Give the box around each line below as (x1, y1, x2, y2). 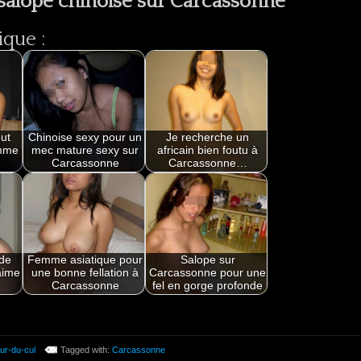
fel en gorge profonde (152, 280, 263, 293)
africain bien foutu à (157, 144, 259, 157)
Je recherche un (166, 131, 250, 144)
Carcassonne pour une (149, 267, 267, 280)
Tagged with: (60, 344, 112, 355)
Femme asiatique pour (27, 254, 143, 267)
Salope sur (180, 254, 235, 267)
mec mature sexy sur (31, 144, 139, 157)
